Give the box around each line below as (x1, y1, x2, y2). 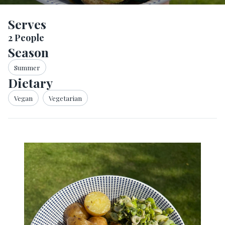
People (13, 32, 44, 44)
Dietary (8, 74, 53, 91)
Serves (8, 16, 46, 32)
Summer (14, 63, 40, 72)
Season (8, 44, 49, 60)
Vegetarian (49, 93, 82, 102)
